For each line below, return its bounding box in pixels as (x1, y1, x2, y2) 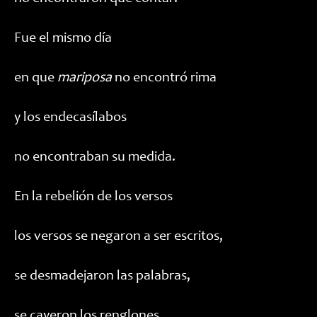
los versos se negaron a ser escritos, (14, 230, 223, 244)
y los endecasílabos (14, 111, 127, 125)
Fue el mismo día (14, 32, 112, 46)
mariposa (57, 71, 112, 86)
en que (14, 71, 57, 86)
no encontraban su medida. (14, 151, 175, 165)
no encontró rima (112, 71, 217, 86)
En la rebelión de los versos (14, 190, 173, 204)
